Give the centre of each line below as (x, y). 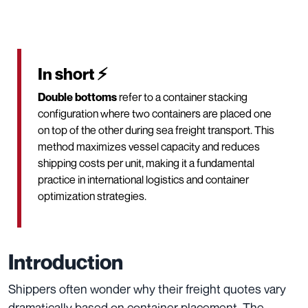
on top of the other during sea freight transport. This (156, 130)
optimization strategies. (92, 196)
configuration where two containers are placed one (155, 113)
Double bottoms (77, 97)
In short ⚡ (73, 74)
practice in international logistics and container (143, 179)
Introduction (66, 262)
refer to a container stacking (182, 97)
